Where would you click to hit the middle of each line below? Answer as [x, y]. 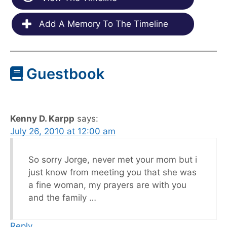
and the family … [62, 198]
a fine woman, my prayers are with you [107, 185]
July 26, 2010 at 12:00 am [63, 131]
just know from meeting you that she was [112, 173]
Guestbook [64, 74]
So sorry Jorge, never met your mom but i [113, 160]
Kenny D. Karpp [42, 119]
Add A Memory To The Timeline [102, 24]
